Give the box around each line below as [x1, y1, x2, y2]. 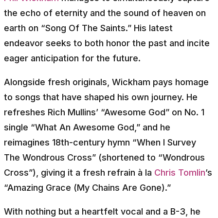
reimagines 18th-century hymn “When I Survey [4, 137, 196, 147]
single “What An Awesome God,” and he [4, 122, 170, 132]
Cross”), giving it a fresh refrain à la [4, 167, 154, 178]
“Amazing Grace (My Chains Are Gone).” [4, 182, 171, 193]
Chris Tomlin [154, 167, 205, 178]
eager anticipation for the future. [4, 53, 141, 63]
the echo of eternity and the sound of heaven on [4, 7, 206, 18]
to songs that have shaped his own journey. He [4, 91, 198, 102]
